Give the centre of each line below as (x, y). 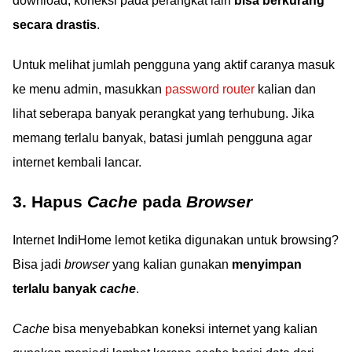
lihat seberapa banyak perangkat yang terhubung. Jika (163, 113)
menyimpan (267, 264)
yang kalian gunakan (170, 264)
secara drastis (55, 24)
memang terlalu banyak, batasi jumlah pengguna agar (162, 137)
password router (210, 89)
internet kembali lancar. (77, 162)
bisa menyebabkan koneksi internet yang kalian (183, 328)
